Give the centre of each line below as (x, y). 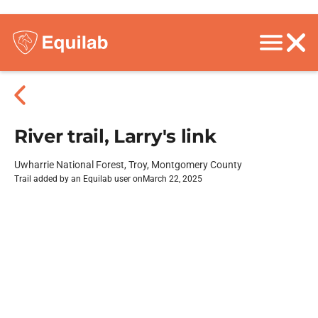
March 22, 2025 (172, 179)
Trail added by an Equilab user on (78, 179)
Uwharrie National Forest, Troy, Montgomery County (128, 165)
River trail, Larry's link (115, 136)
